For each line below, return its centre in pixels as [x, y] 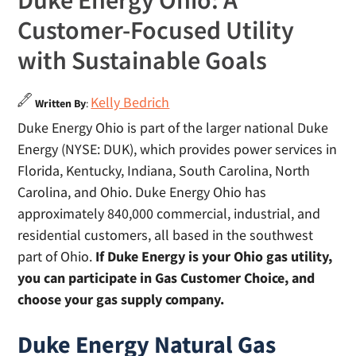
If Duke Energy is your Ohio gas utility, [214, 256]
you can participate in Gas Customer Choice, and [166, 278]
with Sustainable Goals [143, 60]
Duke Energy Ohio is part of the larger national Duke [173, 128]
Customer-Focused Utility [156, 30]
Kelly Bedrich [130, 102]
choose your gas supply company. [121, 299]
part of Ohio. [57, 256]
